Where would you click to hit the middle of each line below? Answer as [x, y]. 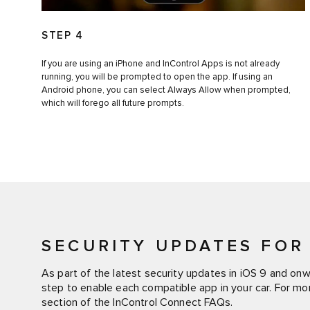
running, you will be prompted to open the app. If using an [157, 77]
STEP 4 [62, 35]
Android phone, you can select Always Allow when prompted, [166, 90]
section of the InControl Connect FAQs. [137, 303]
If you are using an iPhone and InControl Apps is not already [161, 64]
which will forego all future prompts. [113, 103]
